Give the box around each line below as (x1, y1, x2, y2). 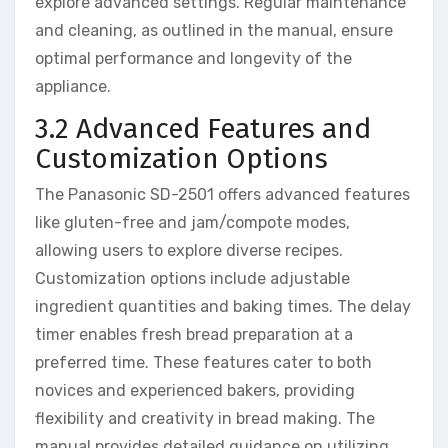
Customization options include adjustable (35, 268, 350, 288)
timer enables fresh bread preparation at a (35, 324, 353, 344)
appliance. (35, 77, 111, 97)
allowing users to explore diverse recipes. (35, 240, 343, 260)
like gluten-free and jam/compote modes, (35, 212, 350, 232)
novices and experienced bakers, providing (35, 380, 355, 400)
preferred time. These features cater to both (35, 352, 372, 372)
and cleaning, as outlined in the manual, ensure (35, 21, 393, 41)
